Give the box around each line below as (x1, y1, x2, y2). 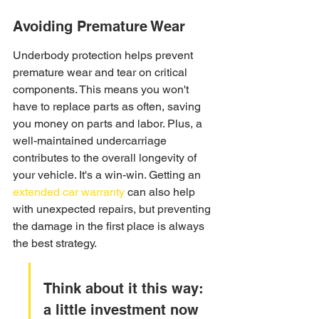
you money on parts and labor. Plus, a (13, 117, 205, 130)
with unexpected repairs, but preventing (13, 202, 214, 216)
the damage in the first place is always (13, 219, 207, 233)
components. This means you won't (13, 83, 192, 96)
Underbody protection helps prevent (13, 48, 196, 62)
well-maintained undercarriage (13, 134, 169, 147)
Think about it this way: (43, 280, 208, 297)
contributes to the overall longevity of (13, 151, 199, 164)
